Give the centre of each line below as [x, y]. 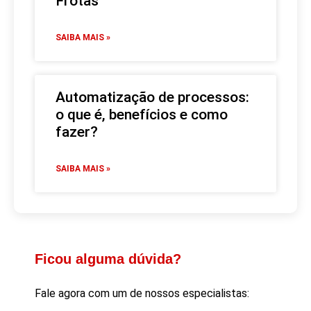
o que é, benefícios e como [142, 114]
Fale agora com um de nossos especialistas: [142, 293]
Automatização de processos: [152, 97]
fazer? [77, 132]
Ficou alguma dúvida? [108, 259]
